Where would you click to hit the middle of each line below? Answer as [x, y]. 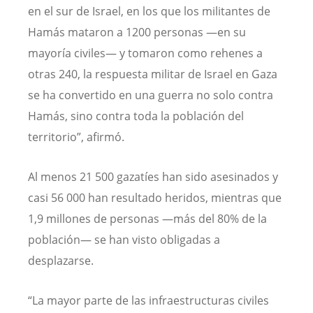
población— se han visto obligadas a [124, 239]
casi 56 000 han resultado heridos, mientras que [155, 197]
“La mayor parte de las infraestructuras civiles [148, 300]
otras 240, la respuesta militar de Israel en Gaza [153, 74]
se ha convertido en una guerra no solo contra [151, 95]
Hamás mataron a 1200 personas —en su [137, 32]
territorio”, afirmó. [78, 137]
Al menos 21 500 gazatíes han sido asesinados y [153, 176]
